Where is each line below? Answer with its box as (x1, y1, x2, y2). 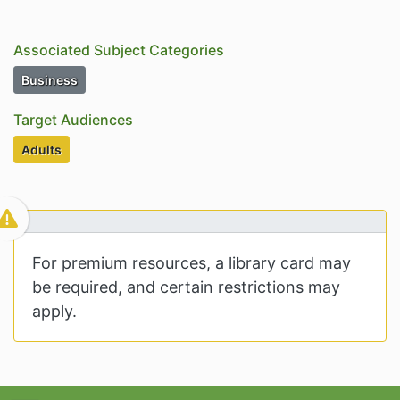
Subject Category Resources (77, 71, 250, 87)
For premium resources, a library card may (32, 254, 351, 273)
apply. (32, 302, 77, 321)
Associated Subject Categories (13, 41, 224, 60)
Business (21, 72, 78, 88)
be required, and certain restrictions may (32, 278, 340, 297)
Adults (21, 142, 62, 158)
